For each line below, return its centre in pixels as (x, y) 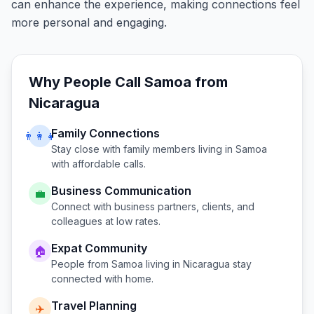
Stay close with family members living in (143, 149)
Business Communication (121, 191)
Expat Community (99, 248)
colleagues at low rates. (106, 221)
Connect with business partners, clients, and (153, 206)
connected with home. (102, 279)
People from (81, 264)
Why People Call (87, 82)
